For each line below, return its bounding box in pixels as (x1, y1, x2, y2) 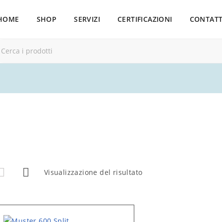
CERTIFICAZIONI (117, 14, 172, 24)
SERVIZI (74, 14, 101, 24)
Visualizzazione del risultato (44, 167, 143, 177)
